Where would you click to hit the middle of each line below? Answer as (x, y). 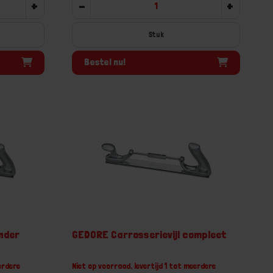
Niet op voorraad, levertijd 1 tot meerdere (144, 265)
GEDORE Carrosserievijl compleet (149, 234)
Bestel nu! (105, 62)
